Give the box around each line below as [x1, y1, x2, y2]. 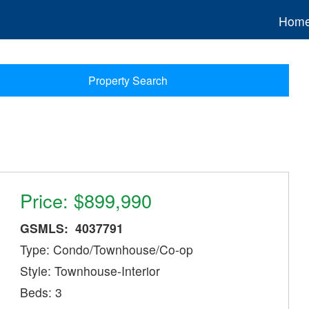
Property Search [88, 72, 168, 88]
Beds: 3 [20, 283, 63, 301]
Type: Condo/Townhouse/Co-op [20, 241, 194, 259]
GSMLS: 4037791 [20, 219, 124, 237]
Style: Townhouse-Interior [20, 262, 161, 280]
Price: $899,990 [20, 187, 152, 215]
